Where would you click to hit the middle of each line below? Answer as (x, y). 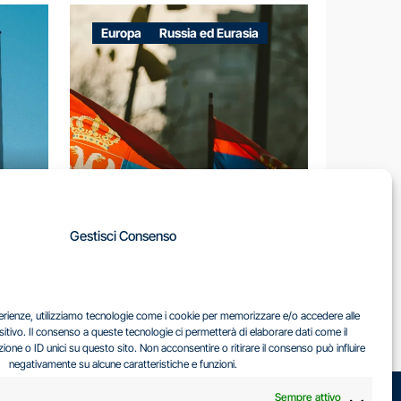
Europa (121, 33)
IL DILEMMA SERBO (189, 283)
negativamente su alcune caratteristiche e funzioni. (123, 364)
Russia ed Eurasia (209, 33)
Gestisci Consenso (124, 236)
